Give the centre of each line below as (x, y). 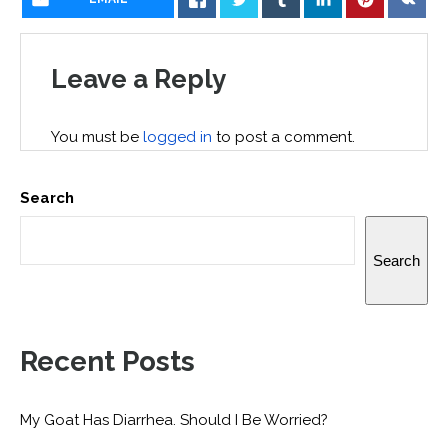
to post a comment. (283, 137)
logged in (177, 137)
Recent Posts (107, 362)
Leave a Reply (138, 79)
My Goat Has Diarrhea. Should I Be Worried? (174, 420)
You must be (97, 137)
